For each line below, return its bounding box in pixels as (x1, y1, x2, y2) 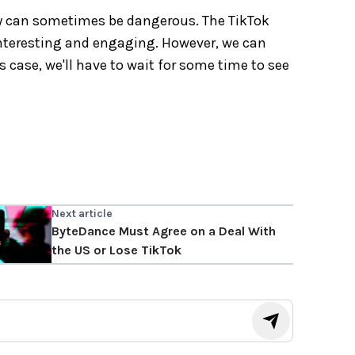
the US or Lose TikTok (51, 242, 181, 258)
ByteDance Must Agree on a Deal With (51, 223, 276, 239)
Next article (51, 206, 113, 220)
